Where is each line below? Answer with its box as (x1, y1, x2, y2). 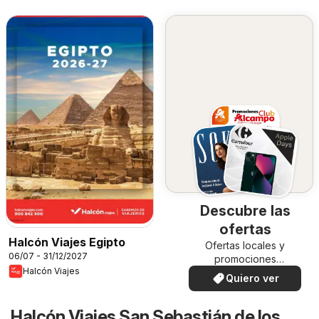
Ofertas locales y (205, 239, 285, 252)
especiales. (218, 266, 272, 279)
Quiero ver (225, 272, 279, 285)
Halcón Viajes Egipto (9, 234, 125, 249)
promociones (214, 253, 276, 266)
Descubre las (199, 202, 291, 220)
